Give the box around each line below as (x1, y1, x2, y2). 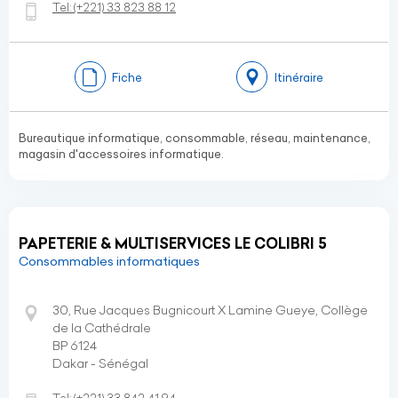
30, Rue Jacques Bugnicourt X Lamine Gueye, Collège (52, 302, 368, 318)
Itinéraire (274, 69, 323, 84)
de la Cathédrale (52, 320, 151, 336)
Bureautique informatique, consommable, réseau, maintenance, (19, 131, 370, 145)
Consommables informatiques (19, 253, 200, 269)
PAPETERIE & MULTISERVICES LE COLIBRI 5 (19, 235, 327, 252)
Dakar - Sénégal (52, 355, 148, 371)
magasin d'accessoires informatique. (19, 147, 224, 161)
